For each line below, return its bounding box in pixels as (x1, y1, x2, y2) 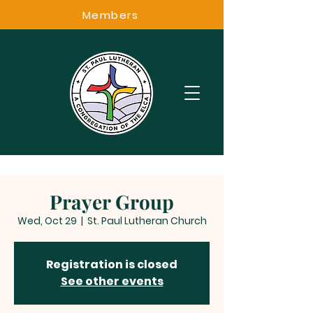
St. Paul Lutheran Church (87, 214, 207, 228)
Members (82, 7, 139, 22)
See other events (60, 273, 163, 289)
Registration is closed (46, 256, 177, 272)
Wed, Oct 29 (17, 214, 77, 228)
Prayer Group (50, 189, 174, 214)
